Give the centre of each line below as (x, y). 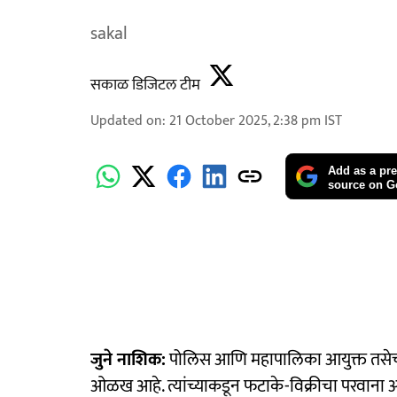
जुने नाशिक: (128, 359)
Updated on (126, 121)
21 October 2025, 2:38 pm (245, 121)
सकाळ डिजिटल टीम (145, 85)
